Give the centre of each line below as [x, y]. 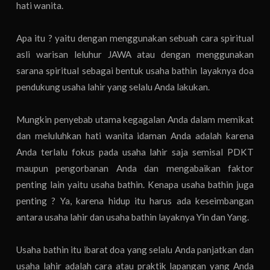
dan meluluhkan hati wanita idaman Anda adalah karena [135, 135]
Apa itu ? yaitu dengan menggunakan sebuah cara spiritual [135, 38]
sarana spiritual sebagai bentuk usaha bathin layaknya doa [135, 70]
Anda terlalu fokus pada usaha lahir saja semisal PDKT [135, 152]
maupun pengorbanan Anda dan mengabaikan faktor [135, 168]
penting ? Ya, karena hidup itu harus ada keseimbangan [135, 200]
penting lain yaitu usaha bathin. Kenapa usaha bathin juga [135, 184]
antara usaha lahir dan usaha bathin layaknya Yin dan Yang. [133, 217]
